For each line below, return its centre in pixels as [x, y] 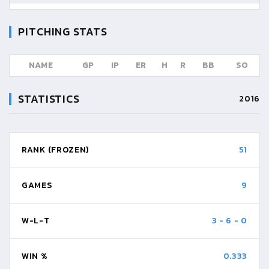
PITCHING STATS [63, 32]
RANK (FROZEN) [56, 150]
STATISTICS [49, 99]
